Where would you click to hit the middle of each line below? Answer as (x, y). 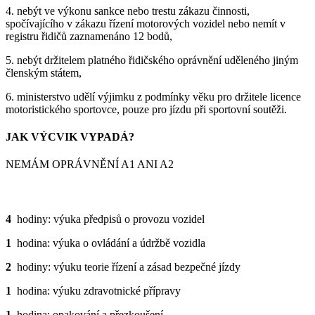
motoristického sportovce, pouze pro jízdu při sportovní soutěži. (146, 109)
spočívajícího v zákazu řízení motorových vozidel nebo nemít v (146, 23)
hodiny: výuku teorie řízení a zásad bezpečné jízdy (126, 266)
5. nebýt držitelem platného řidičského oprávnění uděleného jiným (152, 60)
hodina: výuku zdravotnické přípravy (96, 290)
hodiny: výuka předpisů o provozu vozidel (108, 219)
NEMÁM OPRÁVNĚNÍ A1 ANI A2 (90, 165)
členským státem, (44, 72)
